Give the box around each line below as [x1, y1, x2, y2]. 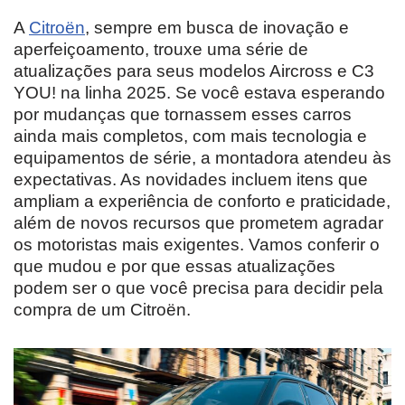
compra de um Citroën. [14, 299, 191, 319]
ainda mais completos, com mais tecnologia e [14, 126, 367, 146]
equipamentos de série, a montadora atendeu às [14, 147, 391, 167]
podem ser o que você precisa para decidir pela [14, 278, 383, 297]
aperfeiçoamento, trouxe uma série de [14, 39, 308, 59]
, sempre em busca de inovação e [85, 17, 349, 37]
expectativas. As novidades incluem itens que [14, 169, 368, 189]
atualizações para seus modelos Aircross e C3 [14, 61, 374, 80]
